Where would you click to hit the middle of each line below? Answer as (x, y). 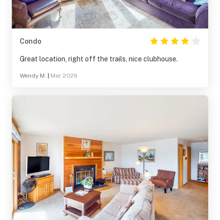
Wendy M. (33, 76)
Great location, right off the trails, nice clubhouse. (99, 59)
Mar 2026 (64, 76)
